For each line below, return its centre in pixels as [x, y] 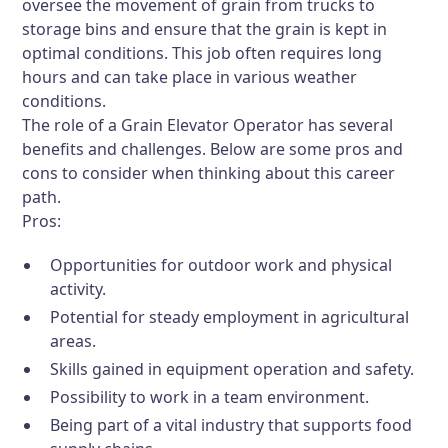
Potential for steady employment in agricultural [230, 317]
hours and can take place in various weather [190, 77]
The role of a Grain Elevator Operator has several [208, 125]
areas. [73, 341]
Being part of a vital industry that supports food [231, 425]
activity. [78, 289]
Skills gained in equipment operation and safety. [232, 369]
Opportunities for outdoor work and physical [221, 265]
